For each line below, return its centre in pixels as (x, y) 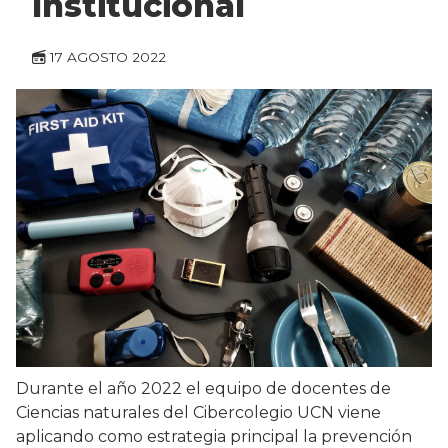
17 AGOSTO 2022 (108, 57)
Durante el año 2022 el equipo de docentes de (203, 389)
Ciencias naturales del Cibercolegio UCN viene (198, 413)
